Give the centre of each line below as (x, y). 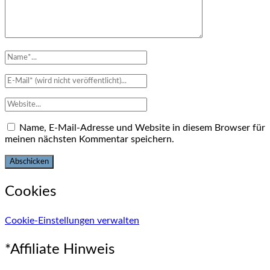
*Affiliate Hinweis (60, 249)
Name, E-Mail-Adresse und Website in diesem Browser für (142, 127)
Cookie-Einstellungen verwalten (72, 220)
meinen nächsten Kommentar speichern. (89, 139)
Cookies (30, 191)
